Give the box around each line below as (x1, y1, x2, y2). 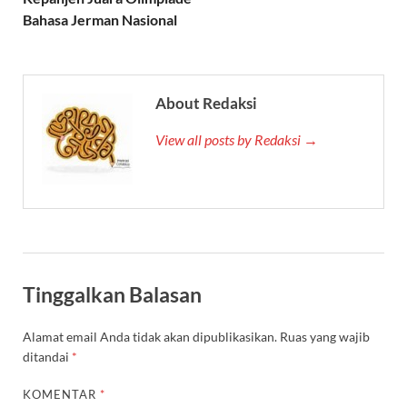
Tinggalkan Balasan (23, 281, 202, 307)
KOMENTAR (23, 386, 101, 402)
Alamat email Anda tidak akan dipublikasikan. (23, 328, 277, 344)
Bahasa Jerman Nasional (23, 11, 177, 28)
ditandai (23, 348, 72, 364)
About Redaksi (155, 94, 257, 113)
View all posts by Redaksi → (155, 131, 318, 148)
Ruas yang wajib (280, 328, 370, 344)
